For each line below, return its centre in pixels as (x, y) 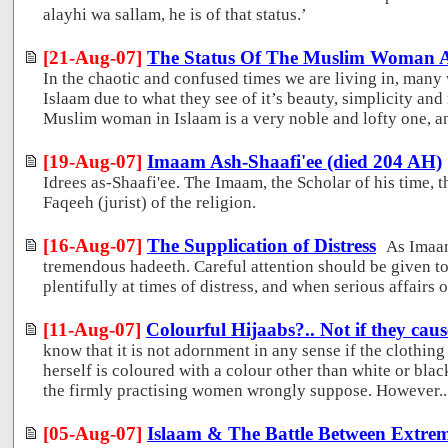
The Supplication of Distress (261, 245)
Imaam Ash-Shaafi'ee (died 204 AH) (294, 161)
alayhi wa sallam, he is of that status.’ (175, 14)
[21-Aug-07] (92, 57)
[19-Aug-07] (92, 161)
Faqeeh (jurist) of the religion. (149, 202)
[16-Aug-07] (92, 245)
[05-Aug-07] (92, 433)
